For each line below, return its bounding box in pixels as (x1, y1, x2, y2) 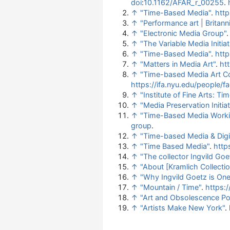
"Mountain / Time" (140, 183, 201, 191)
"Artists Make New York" (140, 203, 225, 212)
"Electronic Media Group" (140, 29, 226, 37)
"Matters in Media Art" (140, 60, 216, 68)
